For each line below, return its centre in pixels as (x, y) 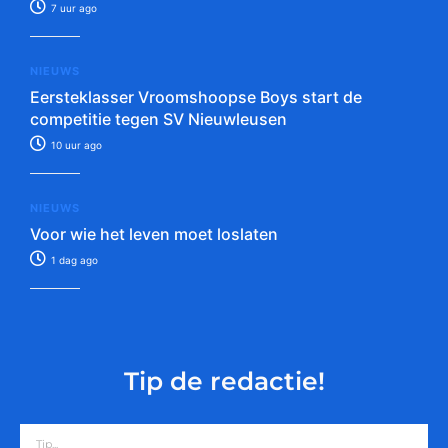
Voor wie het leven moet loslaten (154, 234)
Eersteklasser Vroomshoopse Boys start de (196, 97)
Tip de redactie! (224, 381)
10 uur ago (75, 145)
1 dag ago (73, 260)
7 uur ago (72, 8)
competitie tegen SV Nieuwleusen (158, 119)
